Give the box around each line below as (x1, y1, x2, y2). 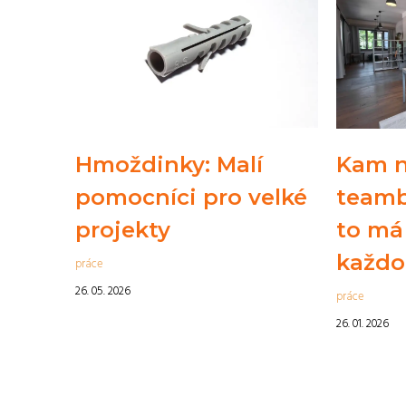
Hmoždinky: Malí (75, 150, 263, 178)
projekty (75, 216, 170, 243)
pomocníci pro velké (75, 183, 307, 210)
